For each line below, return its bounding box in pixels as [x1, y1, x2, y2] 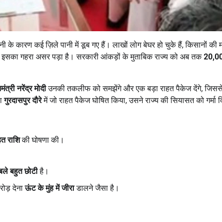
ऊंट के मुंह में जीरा [25, 183, 74, 193]
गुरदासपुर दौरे [4, 95, 42, 105]
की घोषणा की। [20, 135, 64, 145]
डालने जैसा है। [74, 183, 119, 193]
